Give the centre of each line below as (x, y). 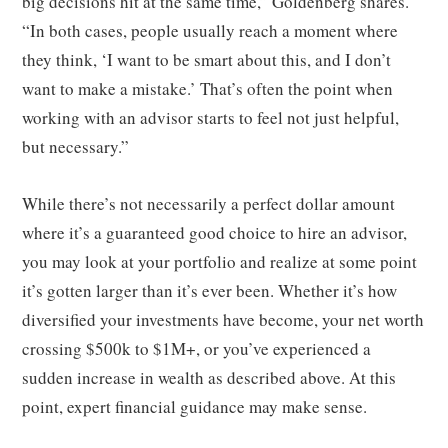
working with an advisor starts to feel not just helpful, (211, 117)
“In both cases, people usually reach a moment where (210, 30)
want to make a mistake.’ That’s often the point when (208, 88)
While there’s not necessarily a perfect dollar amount (209, 203)
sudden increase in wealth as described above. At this (209, 377)
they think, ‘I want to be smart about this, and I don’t (207, 59)
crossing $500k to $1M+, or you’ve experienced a (197, 348)
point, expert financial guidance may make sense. (195, 406)
